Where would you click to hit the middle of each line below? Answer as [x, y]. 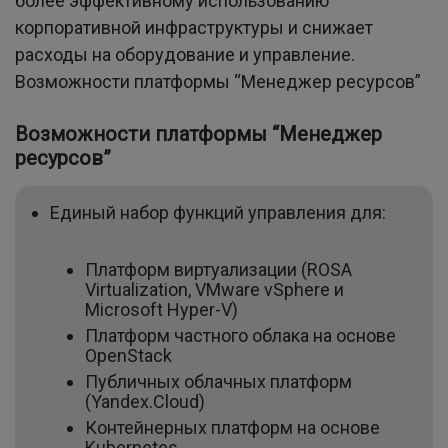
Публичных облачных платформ [218, 382]
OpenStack [128, 356]
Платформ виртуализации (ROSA [218, 270]
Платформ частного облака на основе [240, 336]
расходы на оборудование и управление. [185, 54]
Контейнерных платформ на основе [232, 428]
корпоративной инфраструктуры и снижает [194, 27]
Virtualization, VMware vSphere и [214, 290]
